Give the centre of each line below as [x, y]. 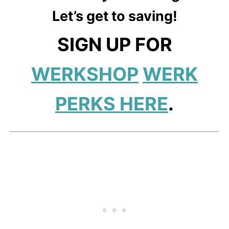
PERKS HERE [112, 104]
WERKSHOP [85, 74]
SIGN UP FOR [114, 45]
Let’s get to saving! [114, 16]
